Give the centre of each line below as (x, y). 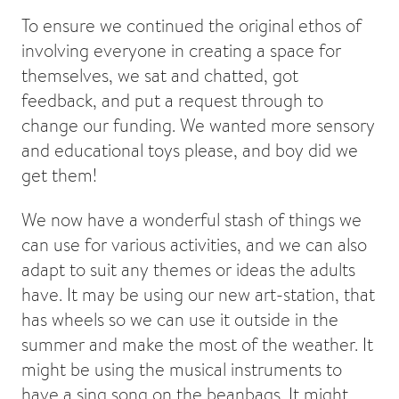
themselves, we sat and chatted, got (160, 75)
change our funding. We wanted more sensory (198, 125)
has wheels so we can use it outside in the (180, 319)
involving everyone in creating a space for (181, 50)
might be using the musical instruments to (182, 369)
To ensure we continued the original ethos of (191, 25)
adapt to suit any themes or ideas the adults (188, 269)
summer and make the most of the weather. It (197, 344)
